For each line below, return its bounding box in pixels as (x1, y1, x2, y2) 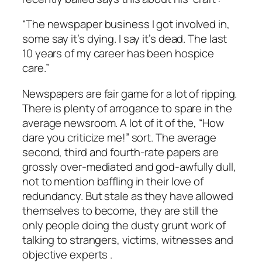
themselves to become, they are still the (22, 202, 218, 218)
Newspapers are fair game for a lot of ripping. (22, 85, 237, 101)
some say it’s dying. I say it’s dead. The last (22, 31, 227, 47)
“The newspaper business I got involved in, (22, 16, 230, 32)
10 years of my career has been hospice (22, 46, 215, 61)
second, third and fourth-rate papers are (22, 144, 219, 160)
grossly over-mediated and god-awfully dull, (22, 158, 236, 174)
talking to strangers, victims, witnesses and (22, 232, 233, 247)
